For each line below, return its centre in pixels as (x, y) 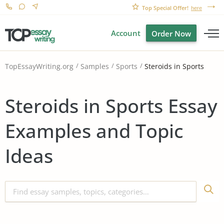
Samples (95, 66)
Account (126, 33)
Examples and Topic (94, 130)
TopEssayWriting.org (39, 66)
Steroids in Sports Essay (111, 105)
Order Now (171, 33)
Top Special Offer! (165, 8)
